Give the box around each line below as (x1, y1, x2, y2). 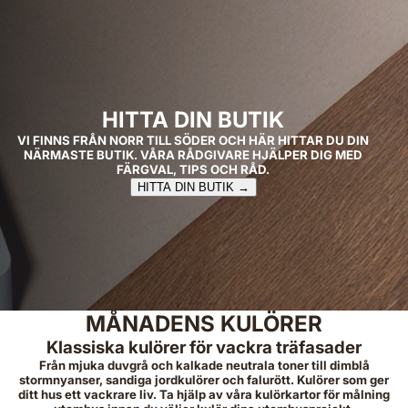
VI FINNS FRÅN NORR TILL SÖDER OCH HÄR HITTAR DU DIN (17, 133, 369, 148)
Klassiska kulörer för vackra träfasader (46, 337, 362, 358)
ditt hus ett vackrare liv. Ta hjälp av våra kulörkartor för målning (18, 387, 390, 402)
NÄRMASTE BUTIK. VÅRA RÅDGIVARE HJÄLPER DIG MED (24, 148, 362, 162)
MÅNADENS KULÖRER (86, 311, 322, 337)
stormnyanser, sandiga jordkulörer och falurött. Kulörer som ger (19, 372, 389, 387)
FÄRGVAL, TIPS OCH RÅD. (117, 162, 270, 177)
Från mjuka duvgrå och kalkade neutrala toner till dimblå (38, 358, 370, 372)
